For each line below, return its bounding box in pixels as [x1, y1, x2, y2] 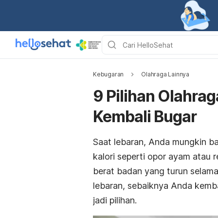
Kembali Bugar [93, 107, 197, 126]
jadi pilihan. [93, 195, 137, 205]
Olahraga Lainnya [141, 71, 190, 78]
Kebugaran [93, 71, 124, 78]
